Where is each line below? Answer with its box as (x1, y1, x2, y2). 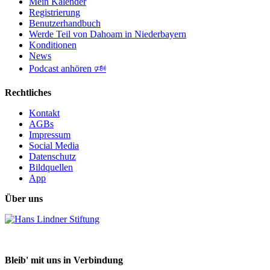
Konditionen (29, 39, 77, 50)
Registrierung (29, 7, 80, 17)
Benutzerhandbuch (29, 17, 101, 28)
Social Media (29, 140, 79, 151)
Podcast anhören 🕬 (29, 63, 106, 74)
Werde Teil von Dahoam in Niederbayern (29, 28, 186, 39)
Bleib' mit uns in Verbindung (5, 254, 123, 265)
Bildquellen (29, 162, 73, 172)
